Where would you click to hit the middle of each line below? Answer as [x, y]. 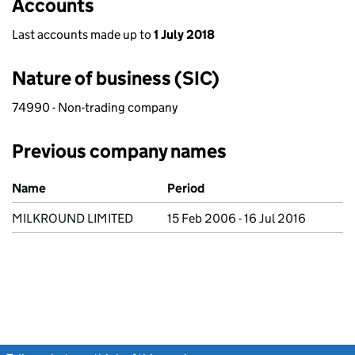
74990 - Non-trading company [95, 107]
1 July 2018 [184, 34]
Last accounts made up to [83, 34]
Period [186, 188]
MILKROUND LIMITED [73, 218]
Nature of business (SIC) [116, 78]
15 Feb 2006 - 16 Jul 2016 [237, 218]
